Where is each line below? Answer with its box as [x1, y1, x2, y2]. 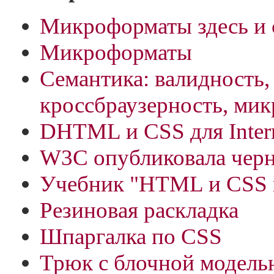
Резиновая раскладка [40, 198, 239, 223]
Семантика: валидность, [40, 66, 270, 91]
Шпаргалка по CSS [40, 224, 222, 249]
